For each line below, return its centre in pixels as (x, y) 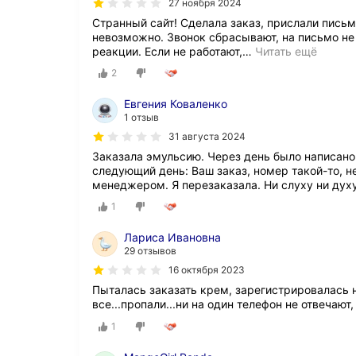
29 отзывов (150, 251)
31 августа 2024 (207, 137)
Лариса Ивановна (172, 238)
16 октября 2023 (207, 270)
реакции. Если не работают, (167, 51)
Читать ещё (286, 51)
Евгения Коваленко (176, 104)
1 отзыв (141, 118)
